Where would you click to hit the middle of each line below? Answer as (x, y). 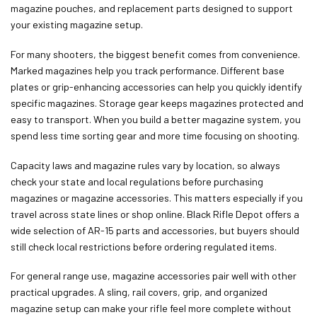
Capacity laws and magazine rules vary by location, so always (145, 165)
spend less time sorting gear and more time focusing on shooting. (155, 136)
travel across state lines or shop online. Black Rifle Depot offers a (155, 214)
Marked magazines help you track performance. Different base (148, 71)
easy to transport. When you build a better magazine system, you (156, 120)
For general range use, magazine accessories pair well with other (154, 276)
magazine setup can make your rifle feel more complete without (151, 309)
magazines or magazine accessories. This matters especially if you (157, 197)
